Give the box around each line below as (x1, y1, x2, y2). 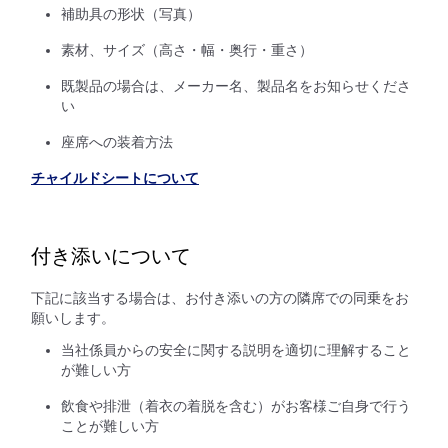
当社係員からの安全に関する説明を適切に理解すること (61, 342, 411, 358)
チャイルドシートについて (31, 170, 199, 186)
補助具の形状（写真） (61, 6, 201, 22)
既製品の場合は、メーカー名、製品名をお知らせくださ (61, 78, 411, 94)
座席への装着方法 (61, 134, 173, 150)
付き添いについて (31, 245, 191, 267)
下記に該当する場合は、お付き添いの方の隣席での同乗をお (31, 290, 409, 306)
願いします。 (31, 310, 115, 326)
